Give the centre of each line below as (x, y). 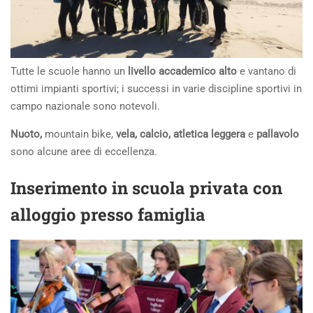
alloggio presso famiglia (108, 215)
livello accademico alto (184, 72)
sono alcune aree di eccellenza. (84, 152)
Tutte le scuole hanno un (69, 72)
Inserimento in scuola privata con (146, 188)
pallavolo (278, 134)
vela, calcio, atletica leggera (181, 134)
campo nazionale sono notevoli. (85, 107)
